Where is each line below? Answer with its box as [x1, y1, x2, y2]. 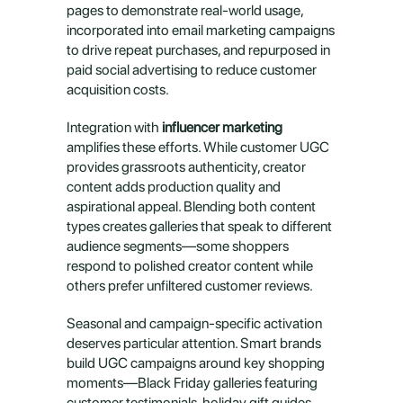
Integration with [67, 119, 162, 136]
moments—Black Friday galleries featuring [67, 374, 318, 391]
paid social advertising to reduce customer [67, 61, 317, 78]
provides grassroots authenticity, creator [67, 158, 306, 175]
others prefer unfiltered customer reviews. [67, 277, 313, 294]
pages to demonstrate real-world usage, [67, 2, 303, 19]
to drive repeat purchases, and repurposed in [67, 41, 330, 58]
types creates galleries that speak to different [67, 218, 332, 235]
